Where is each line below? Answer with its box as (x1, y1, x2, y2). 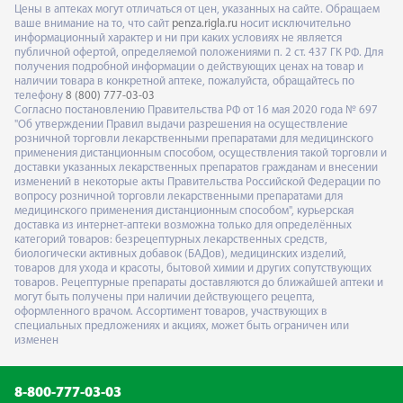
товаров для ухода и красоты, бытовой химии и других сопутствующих (14, 262, 372, 274)
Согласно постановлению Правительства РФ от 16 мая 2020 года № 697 (14, 103, 378, 116)
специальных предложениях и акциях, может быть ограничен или (14, 319, 349, 332)
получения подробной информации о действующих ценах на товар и (14, 60, 363, 73)
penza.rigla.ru (172, 17, 237, 30)
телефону (14, 89, 66, 102)
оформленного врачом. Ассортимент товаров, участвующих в (14, 305, 327, 318)
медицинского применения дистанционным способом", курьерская (14, 204, 354, 217)
